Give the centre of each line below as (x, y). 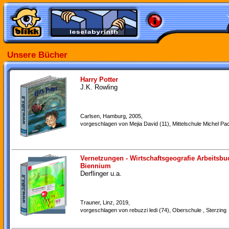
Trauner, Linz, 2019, (105, 202)
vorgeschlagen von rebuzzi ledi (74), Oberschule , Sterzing (153, 210)
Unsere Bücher (37, 54)
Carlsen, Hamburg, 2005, (111, 116)
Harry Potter (99, 79)
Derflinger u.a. (101, 174)
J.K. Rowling (99, 87)
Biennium (96, 166)
